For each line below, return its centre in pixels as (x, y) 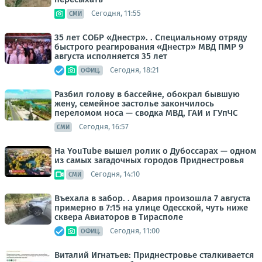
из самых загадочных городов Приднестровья (149, 160)
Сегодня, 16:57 (104, 127)
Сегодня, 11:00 (135, 231)
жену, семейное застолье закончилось (134, 103)
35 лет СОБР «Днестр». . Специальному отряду (151, 37)
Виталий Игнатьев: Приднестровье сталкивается (154, 255)
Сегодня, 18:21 (135, 70)
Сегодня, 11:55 (116, 13)
